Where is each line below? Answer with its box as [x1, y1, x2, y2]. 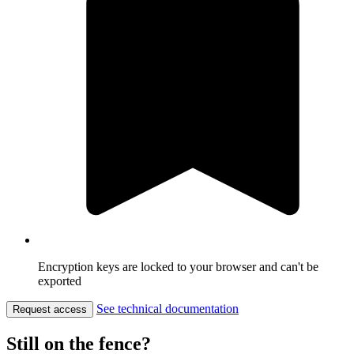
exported [38, 273, 81, 288]
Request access [13, 303, 87, 315]
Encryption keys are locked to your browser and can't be [38, 259, 318, 273]
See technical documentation [96, 301, 239, 315]
